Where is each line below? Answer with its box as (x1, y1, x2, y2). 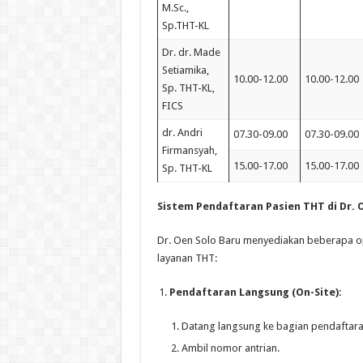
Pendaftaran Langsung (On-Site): (169, 286, 342, 299)
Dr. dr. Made (161, 45, 220, 58)
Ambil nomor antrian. (181, 342, 280, 355)
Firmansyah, (161, 143, 217, 156)
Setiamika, (161, 63, 209, 76)
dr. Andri (161, 126, 203, 139)
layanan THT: (156, 252, 217, 265)
